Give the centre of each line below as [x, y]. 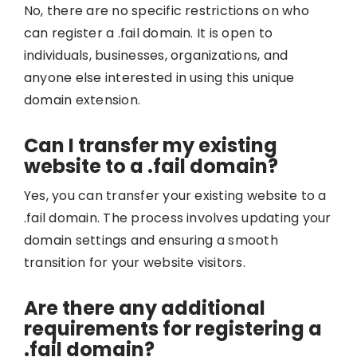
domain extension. [82, 100]
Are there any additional [144, 308]
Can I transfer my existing [150, 145]
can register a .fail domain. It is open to [148, 33]
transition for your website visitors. [134, 262]
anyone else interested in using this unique [159, 77]
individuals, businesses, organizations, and [156, 55]
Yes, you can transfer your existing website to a [175, 195]
